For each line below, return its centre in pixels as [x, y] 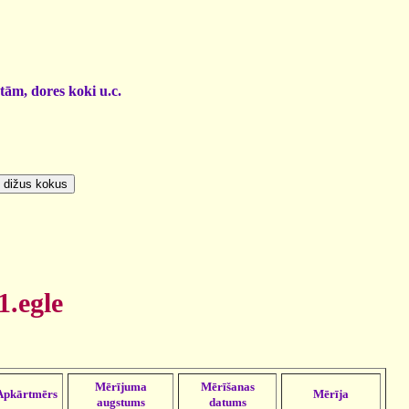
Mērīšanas [227, 386]
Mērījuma [121, 386]
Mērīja [331, 393]
